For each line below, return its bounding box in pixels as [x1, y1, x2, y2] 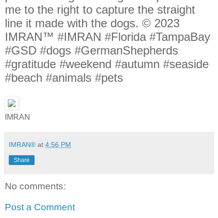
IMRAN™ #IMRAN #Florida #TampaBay [5, 30, 210, 43]
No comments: [5, 181, 66, 191]
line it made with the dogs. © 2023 [5, 17, 180, 30]
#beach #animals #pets [5, 71, 123, 84]
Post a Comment [5, 202, 75, 213]
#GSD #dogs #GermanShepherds [5, 44, 178, 57]
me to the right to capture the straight [5, 3, 195, 16]
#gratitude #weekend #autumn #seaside [5, 57, 209, 71]
